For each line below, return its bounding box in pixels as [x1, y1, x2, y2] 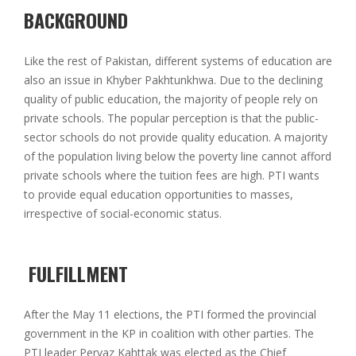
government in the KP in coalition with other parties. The [24, 326, 314, 342]
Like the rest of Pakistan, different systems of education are [24, 53, 332, 69]
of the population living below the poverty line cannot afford [24, 149, 331, 164]
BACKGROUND [24, 6, 128, 35]
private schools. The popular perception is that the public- [24, 110, 319, 126]
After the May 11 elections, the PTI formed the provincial [24, 307, 316, 323]
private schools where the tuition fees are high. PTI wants [24, 168, 319, 184]
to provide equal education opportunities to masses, [24, 187, 293, 203]
